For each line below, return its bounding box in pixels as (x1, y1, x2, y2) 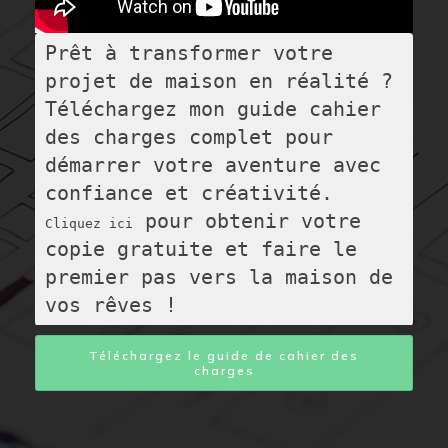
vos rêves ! (44, 293, 177, 318)
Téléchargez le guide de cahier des (89, 348, 359, 364)
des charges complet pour (44, 125, 333, 150)
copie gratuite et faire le (44, 237, 357, 262)
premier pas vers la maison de (44, 265, 393, 290)
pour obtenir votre (132, 209, 361, 234)
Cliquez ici (44, 216, 133, 232)
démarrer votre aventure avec (44, 153, 381, 178)
